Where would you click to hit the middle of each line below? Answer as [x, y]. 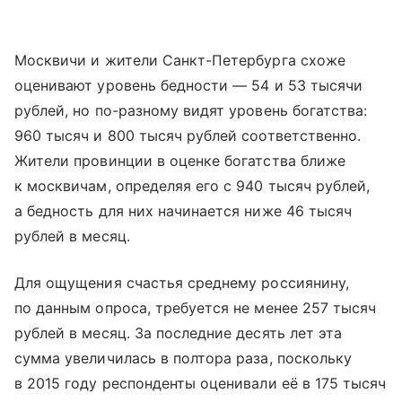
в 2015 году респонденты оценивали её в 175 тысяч [201, 383]
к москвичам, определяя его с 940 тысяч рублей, [192, 185]
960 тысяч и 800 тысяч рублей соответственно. [188, 135]
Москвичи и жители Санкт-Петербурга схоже [180, 60]
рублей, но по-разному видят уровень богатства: [191, 110]
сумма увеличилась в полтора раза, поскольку [184, 358]
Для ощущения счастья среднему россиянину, [182, 282]
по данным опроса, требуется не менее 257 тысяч [196, 307]
